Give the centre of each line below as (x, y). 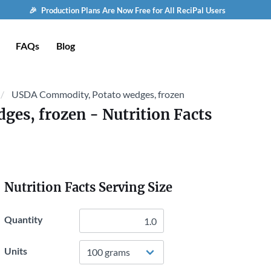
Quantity (24, 219)
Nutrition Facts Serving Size (88, 187)
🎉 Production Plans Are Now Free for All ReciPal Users (127, 10)
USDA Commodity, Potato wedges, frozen (98, 94)
